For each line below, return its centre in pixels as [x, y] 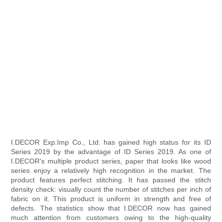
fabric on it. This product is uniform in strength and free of [111, 199]
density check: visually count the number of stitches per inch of [111, 190]
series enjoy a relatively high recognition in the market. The [111, 171]
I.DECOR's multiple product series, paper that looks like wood [111, 161]
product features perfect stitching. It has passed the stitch [111, 180]
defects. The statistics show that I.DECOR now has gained [111, 208]
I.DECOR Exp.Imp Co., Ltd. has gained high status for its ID [111, 142]
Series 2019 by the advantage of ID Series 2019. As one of [111, 152]
